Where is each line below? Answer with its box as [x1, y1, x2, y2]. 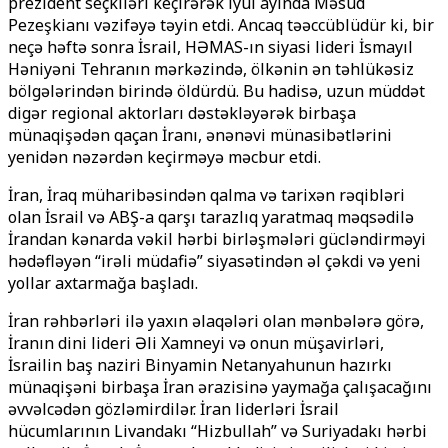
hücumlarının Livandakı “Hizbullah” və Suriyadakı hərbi [8, 420, 427, 442]
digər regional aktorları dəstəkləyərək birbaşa [8, 102, 356, 124]
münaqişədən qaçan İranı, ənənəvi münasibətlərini [8, 124, 392, 146]
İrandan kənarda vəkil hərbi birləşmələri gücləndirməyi [8, 228, 426, 250]
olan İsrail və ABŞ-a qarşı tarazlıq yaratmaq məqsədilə [8, 206, 414, 228]
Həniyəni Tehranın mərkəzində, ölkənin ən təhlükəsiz [8, 58, 414, 80]
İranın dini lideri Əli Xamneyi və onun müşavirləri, [8, 332, 384, 354]
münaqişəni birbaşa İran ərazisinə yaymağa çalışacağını [8, 376, 432, 398]
